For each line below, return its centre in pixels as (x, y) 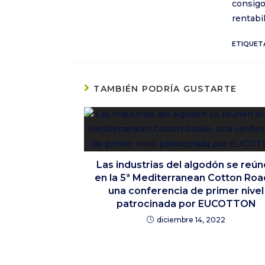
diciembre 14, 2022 (191, 220)
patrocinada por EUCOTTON (186, 204)
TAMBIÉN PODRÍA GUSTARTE (165, 89)
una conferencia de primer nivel (186, 191)
